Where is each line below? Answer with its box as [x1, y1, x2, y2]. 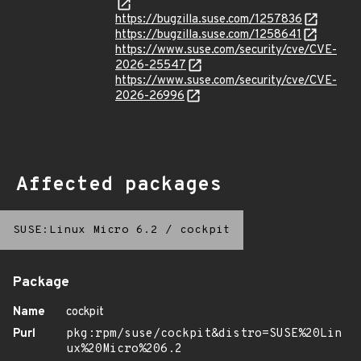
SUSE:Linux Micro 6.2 [13, 223, 158, 237]
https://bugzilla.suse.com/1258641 [115, 27, 301, 43]
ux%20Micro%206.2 [66, 342, 182, 357]
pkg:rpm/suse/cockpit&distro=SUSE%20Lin [66, 326, 342, 342]
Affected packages [16, 173, 222, 197]
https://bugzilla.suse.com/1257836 [115, 12, 302, 27]
